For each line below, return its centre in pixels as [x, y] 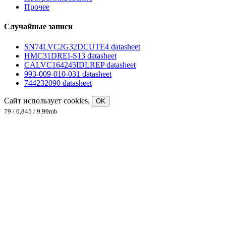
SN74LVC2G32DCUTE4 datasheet [82, 46]
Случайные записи [38, 27]
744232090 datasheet [58, 83]
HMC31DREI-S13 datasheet [70, 55]
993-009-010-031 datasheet [68, 74]
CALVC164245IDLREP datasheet [80, 65]
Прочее [37, 7]
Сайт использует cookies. [48, 100]
